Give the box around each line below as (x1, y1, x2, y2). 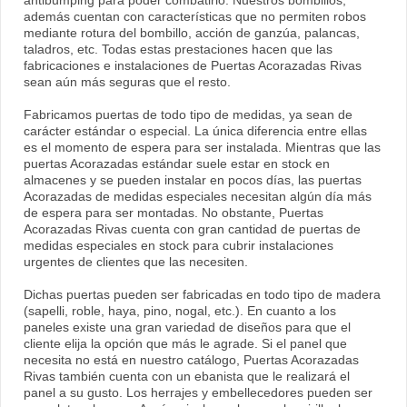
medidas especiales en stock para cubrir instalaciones (24, 238, 333, 253)
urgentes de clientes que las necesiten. (24, 254, 248, 270)
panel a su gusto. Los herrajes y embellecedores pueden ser (24, 385, 372, 401)
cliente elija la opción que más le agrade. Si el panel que (24, 336, 347, 352)
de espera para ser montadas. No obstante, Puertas (24, 205, 323, 221)
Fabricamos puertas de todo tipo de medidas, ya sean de (24, 107, 352, 123)
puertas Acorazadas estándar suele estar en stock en (24, 156, 330, 172)
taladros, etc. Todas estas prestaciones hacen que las (24, 42, 333, 57)
